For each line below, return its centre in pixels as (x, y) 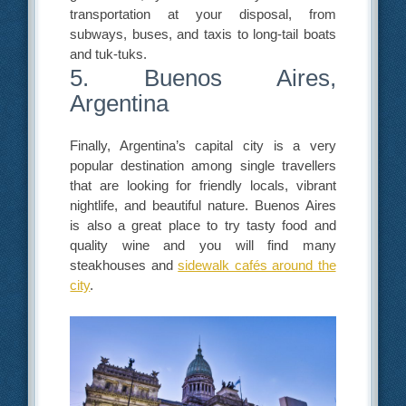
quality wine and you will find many (203, 245)
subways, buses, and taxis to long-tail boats (203, 34)
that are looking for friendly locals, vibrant (203, 185)
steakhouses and (124, 265)
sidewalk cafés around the (257, 265)
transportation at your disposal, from (203, 14)
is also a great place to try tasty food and (203, 225)
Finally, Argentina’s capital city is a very (203, 145)
